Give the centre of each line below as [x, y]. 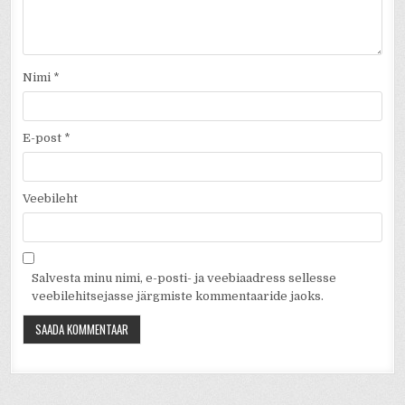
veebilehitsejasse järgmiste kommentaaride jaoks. [178, 297]
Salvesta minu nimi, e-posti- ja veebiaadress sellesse [184, 278]
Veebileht [51, 199]
